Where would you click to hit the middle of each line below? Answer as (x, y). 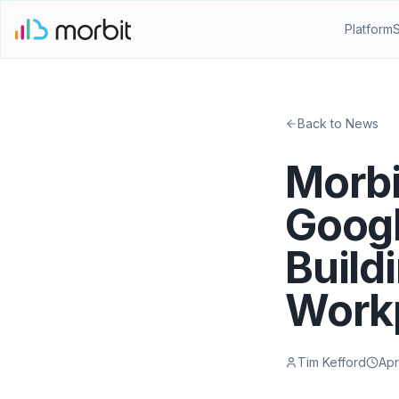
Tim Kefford (332, 362)
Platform (369, 29)
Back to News (338, 123)
